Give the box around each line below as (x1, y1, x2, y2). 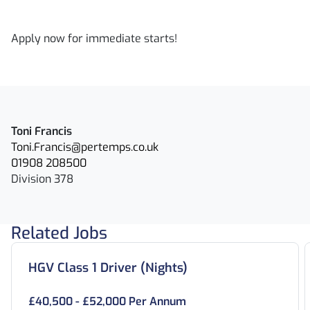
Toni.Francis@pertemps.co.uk (11, 140, 158, 154)
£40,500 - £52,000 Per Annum (28, 294, 186, 309)
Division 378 (11, 172, 73, 186)
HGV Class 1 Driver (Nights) (28, 259, 188, 276)
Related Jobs (11, 222, 107, 244)
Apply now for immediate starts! (11, 31, 177, 46)
